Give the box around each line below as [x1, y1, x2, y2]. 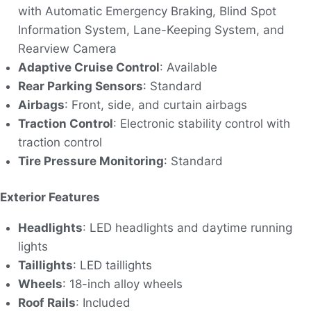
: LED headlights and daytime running [82, 221, 292, 235]
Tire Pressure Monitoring [17, 153, 164, 168]
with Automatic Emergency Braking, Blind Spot [17, 3, 276, 18]
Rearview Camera [17, 41, 117, 56]
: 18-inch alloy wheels [62, 277, 183, 292]
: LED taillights [72, 258, 152, 273]
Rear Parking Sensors [17, 78, 143, 93]
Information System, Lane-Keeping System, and [17, 22, 285, 37]
